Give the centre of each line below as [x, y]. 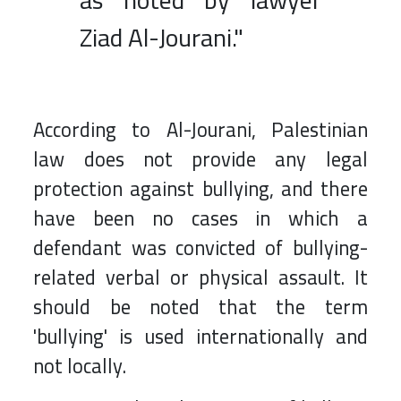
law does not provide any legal [200, 160]
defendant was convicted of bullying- [200, 248]
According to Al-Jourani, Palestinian [200, 130]
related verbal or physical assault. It [200, 278]
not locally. [80, 367]
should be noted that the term [200, 307]
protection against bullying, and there [200, 189]
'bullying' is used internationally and [200, 337]
